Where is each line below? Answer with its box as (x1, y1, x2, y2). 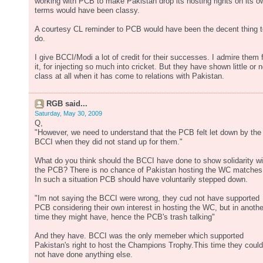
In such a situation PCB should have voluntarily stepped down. (35, 176, 248, 184)
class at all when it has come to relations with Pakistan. (35, 72, 224, 80)
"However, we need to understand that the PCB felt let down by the (35, 129, 261, 137)
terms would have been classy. (35, 6, 140, 15)
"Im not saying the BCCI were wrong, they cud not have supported (35, 194, 259, 203)
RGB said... (46, 100, 87, 108)
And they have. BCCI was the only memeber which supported (35, 232, 244, 240)
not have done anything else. (35, 251, 133, 259)
